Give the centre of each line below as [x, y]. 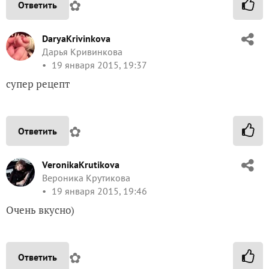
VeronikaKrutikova [81, 165]
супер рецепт [38, 84]
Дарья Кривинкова [82, 52]
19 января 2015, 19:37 [98, 65]
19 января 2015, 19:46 [98, 191]
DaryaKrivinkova [76, 38]
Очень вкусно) [40, 210]
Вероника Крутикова [86, 178]
